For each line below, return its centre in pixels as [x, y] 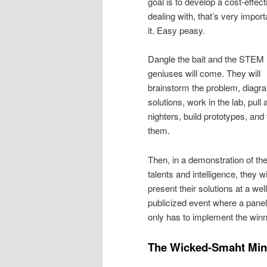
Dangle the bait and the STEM [206, 59]
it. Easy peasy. [176, 30]
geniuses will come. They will [204, 73]
